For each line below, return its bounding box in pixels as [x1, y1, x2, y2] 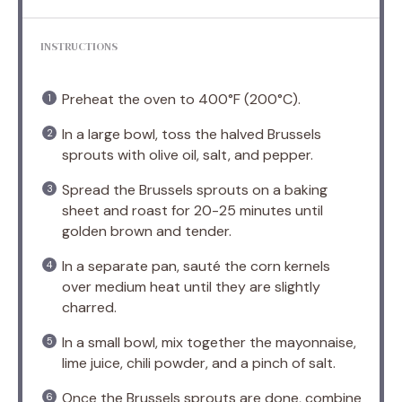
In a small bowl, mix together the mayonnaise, [62, 332, 356, 352]
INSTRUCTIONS [40, 39, 118, 54]
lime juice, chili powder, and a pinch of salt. [62, 353, 336, 372]
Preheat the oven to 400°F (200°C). [62, 89, 301, 109]
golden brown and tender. [62, 221, 232, 240]
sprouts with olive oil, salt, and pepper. [62, 144, 313, 164]
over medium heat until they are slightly [62, 276, 320, 296]
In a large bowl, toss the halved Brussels [62, 124, 321, 144]
